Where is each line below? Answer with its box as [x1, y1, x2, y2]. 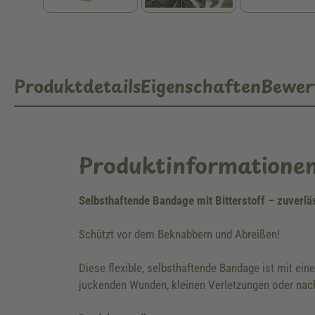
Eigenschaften [141, 73, 261, 98]
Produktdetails [14, 73, 141, 98]
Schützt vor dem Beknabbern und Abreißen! [79, 227, 280, 241]
